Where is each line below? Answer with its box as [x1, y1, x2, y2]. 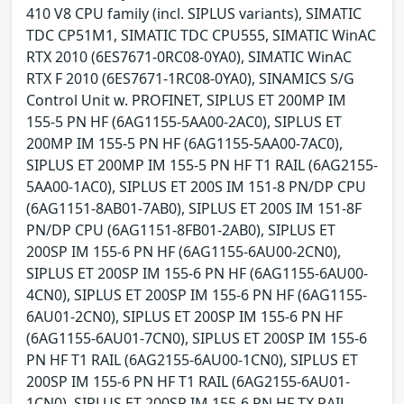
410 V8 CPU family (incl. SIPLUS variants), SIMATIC [26, 3, 362, 23]
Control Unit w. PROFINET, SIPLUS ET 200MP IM [26, 89, 346, 110]
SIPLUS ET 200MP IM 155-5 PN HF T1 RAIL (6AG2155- [26, 154, 378, 175]
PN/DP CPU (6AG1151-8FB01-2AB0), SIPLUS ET [26, 219, 335, 240]
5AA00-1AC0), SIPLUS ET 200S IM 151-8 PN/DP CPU [26, 176, 366, 197]
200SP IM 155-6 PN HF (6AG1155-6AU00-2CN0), [26, 241, 341, 262]
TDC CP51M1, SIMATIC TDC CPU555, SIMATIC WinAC [26, 24, 376, 45]
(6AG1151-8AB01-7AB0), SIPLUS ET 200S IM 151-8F [26, 197, 362, 218]
